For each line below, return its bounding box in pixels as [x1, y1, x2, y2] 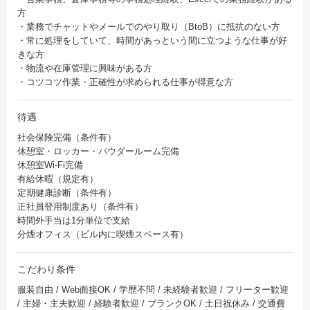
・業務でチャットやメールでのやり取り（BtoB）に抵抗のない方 [17, 21, 280, 33]
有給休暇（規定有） [17, 174, 98, 185]
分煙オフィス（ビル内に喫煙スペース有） [17, 229, 188, 240]
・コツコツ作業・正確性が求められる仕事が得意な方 [17, 77, 233, 88]
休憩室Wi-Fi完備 [17, 160, 83, 171]
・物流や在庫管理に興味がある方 [17, 63, 152, 74]
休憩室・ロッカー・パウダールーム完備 [17, 146, 179, 157]
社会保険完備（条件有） [17, 132, 116, 143]
